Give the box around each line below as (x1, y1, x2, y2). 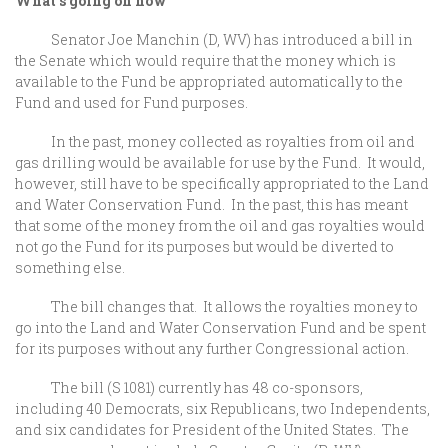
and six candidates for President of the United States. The (15, 420, 409, 439)
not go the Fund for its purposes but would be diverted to (15, 237, 394, 256)
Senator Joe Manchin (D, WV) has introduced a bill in (15, 30, 413, 49)
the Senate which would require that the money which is (15, 51, 396, 70)
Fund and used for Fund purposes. (15, 93, 254, 112)
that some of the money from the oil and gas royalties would (15, 216, 425, 235)
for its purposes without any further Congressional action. (15, 339, 409, 358)
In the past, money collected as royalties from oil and (15, 132, 415, 151)
